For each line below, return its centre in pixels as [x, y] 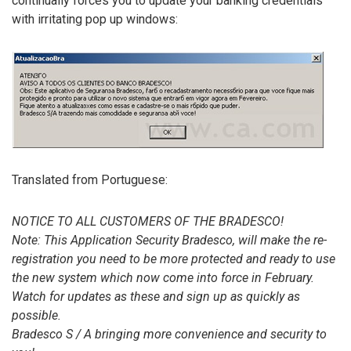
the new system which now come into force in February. [163, 277]
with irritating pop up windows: [95, 20]
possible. [36, 315]
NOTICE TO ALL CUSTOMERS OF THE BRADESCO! [148, 221]
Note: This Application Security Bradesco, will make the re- [169, 240]
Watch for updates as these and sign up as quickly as [156, 296]
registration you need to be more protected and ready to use [174, 259]
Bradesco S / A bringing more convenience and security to [169, 334]
